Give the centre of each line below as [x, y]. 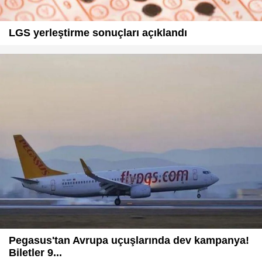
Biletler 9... [35, 252]
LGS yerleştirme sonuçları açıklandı [98, 33]
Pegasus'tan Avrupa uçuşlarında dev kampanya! [129, 240]
